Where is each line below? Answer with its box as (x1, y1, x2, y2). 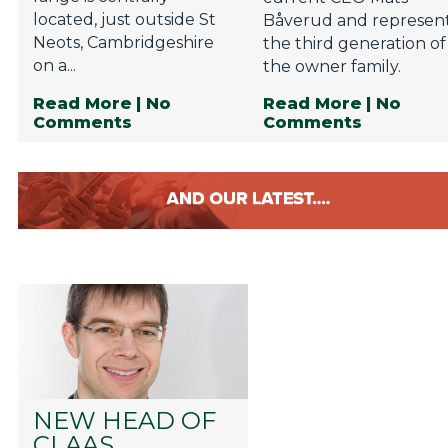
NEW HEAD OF (32, 406, 216, 436)
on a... (32, 56, 76, 76)
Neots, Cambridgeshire (32, 33, 214, 53)
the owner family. (263, 57, 402, 77)
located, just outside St (32, 10, 216, 30)
